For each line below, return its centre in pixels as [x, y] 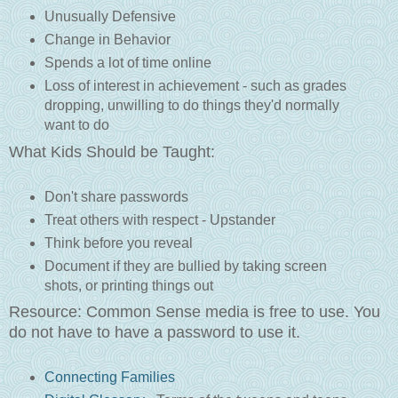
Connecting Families [109, 378]
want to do [76, 124]
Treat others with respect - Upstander [159, 219]
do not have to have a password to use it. [155, 333]
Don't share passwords [116, 196]
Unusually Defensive [110, 17]
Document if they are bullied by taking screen [185, 266]
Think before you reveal [118, 243]
